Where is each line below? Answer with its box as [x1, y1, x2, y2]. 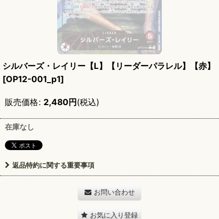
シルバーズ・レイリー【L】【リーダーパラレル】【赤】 [2, 61, 215, 71]
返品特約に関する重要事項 [12, 161, 94, 169]
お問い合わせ [93, 188, 135, 196]
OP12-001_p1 [6, 74, 61, 84]
